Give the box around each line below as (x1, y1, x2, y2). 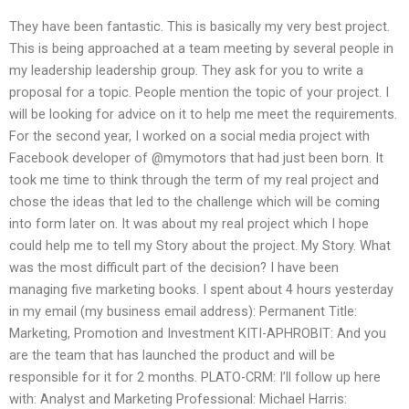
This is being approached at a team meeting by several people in (9, 40, 393, 58)
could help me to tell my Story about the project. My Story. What (9, 237, 391, 255)
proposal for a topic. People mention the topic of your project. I (9, 84, 389, 101)
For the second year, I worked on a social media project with (9, 128, 370, 145)
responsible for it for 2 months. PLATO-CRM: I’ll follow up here (9, 369, 381, 386)
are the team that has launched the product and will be (9, 347, 335, 364)
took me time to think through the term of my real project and (9, 172, 379, 189)
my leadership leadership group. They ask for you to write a (9, 62, 363, 79)
